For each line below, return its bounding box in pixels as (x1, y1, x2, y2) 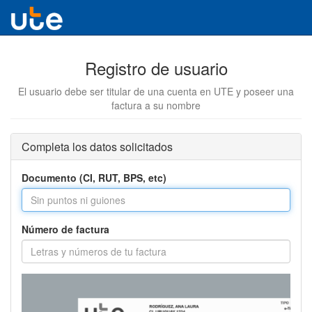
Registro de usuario (84, 56, 228, 80)
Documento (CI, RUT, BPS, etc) (22, 171, 166, 185)
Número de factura (22, 222, 109, 236)
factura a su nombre (111, 98, 201, 112)
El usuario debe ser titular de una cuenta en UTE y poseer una (18, 84, 294, 98)
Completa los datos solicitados (22, 139, 173, 155)
